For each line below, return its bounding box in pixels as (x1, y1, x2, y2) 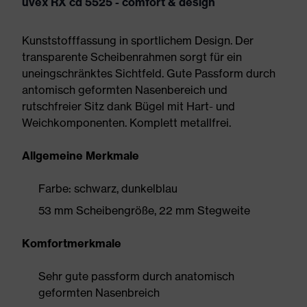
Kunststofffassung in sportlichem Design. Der (22, 34, 254, 47)
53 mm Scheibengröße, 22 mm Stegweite (38, 204, 250, 217)
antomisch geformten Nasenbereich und (22, 83, 228, 97)
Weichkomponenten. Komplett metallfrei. (22, 116, 231, 130)
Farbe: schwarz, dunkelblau (38, 182, 177, 195)
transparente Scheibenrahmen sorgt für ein (22, 50, 242, 64)
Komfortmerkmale (22, 236, 121, 250)
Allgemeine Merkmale (22, 149, 139, 162)
